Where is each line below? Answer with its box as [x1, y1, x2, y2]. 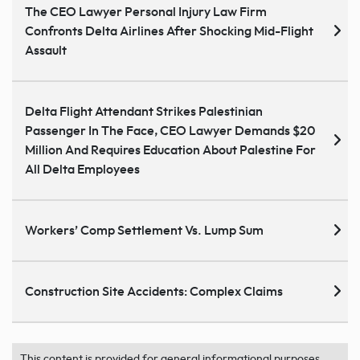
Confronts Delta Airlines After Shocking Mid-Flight [25, 25, 313, 39]
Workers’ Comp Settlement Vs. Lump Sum [25, 224, 264, 238]
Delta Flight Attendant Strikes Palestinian [25, 105, 263, 119]
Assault [25, 44, 67, 58]
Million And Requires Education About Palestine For [25, 144, 316, 157]
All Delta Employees [25, 163, 140, 177]
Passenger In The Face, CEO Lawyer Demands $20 [25, 125, 315, 138]
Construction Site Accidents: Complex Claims [25, 285, 283, 299]
